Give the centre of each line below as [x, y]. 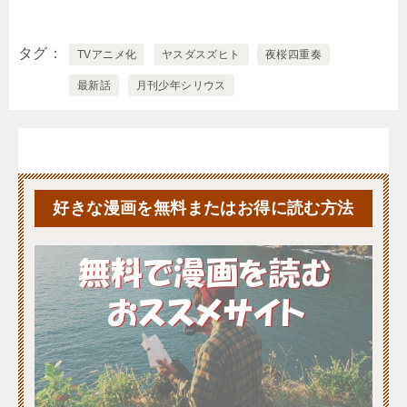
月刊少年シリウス [181, 86]
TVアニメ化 [107, 55]
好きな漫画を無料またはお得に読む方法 [203, 208]
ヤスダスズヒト [201, 55]
